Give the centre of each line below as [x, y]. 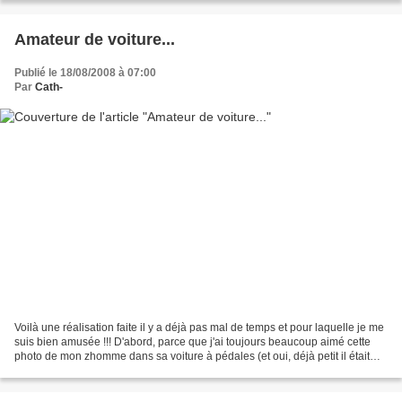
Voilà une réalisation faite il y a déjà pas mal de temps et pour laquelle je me [199, 327]
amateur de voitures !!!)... [74, 370]
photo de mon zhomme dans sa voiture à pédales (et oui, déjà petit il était [192, 356]
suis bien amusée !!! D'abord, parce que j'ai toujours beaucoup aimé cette [192, 341]
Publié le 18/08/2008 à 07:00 [85, 73]
